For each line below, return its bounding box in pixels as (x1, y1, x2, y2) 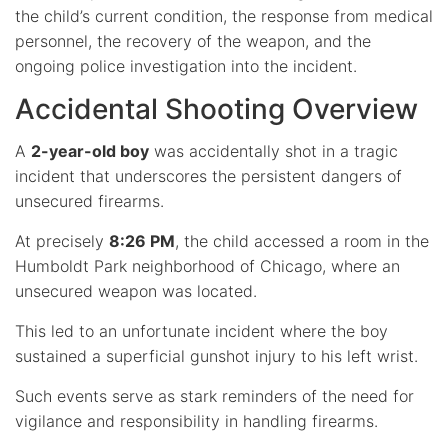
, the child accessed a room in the (175, 230, 429, 251)
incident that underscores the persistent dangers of (15, 165, 402, 186)
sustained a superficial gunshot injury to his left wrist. (15, 345, 418, 366)
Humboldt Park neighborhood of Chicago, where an (15, 255, 400, 276)
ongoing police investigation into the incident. (15, 55, 357, 76)
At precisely (15, 230, 109, 251)
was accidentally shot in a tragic (149, 140, 398, 161)
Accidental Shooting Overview (15, 91, 418, 126)
